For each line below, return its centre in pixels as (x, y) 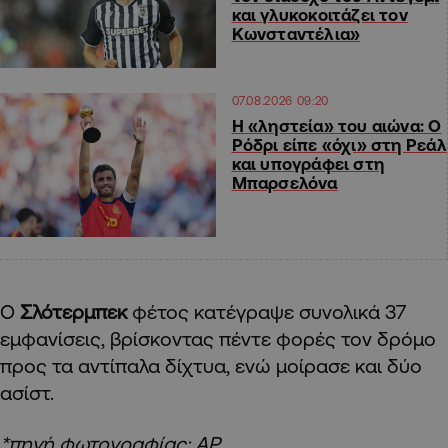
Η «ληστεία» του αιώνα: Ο (336, 126)
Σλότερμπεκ (73, 312)
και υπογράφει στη (308, 164)
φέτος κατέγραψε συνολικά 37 (266, 312)
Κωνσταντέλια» (296, 34)
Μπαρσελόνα (284, 183)
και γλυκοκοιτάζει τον (319, 15)
